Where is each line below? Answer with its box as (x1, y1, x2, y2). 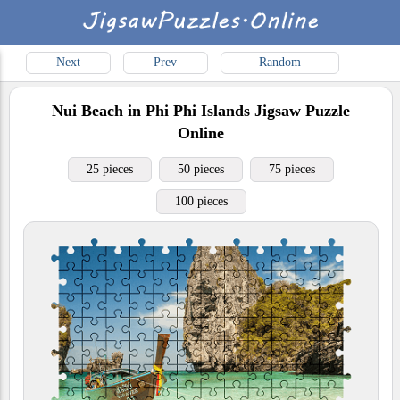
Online (178, 124, 224, 142)
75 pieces (269, 162, 315, 176)
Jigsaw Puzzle (250, 102, 350, 120)
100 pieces (174, 195, 228, 208)
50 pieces (178, 162, 224, 176)
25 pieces (87, 162, 133, 176)
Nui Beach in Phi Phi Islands (52, 102, 250, 120)
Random (258, 55, 301, 69)
